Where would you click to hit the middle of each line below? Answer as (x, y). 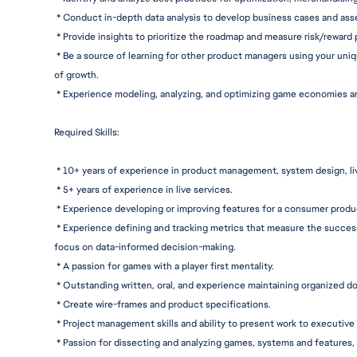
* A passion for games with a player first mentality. (164, 266)
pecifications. (241, 304)
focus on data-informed (108, 247)
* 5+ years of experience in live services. (143, 190)
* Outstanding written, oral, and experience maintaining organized (202, 285)
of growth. (76, 75)
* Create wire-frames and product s (133, 304)
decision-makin (194, 247)
